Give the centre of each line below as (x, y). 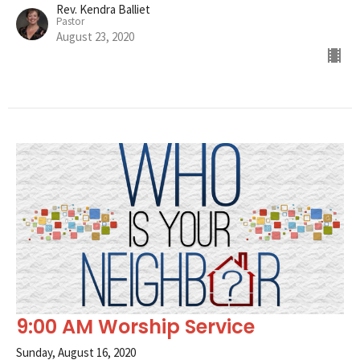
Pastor (70, 21)
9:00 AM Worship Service (135, 327)
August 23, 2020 (95, 36)
